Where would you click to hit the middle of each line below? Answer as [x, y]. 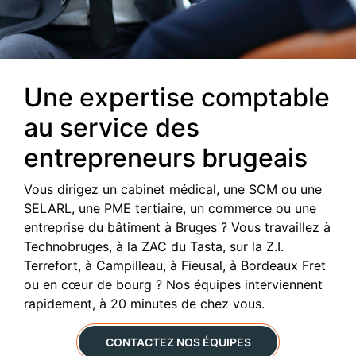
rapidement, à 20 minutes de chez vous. [144, 304]
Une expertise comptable [177, 97]
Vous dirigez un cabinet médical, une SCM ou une [173, 189]
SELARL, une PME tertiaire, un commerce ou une [170, 208]
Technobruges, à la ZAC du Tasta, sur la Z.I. [154, 246]
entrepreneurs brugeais [166, 158]
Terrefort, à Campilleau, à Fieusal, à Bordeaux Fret [175, 265]
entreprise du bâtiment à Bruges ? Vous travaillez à [177, 227]
